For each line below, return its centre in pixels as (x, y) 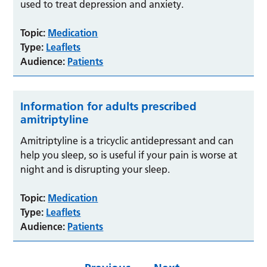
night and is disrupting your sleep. (95, 169)
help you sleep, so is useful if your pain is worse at (129, 155)
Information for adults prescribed (109, 106)
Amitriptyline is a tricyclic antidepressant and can (127, 140)
